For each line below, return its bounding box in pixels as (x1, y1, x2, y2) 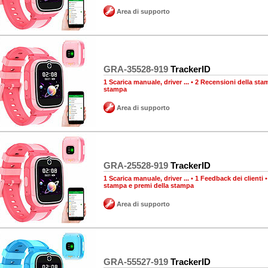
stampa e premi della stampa (103, 182, 194, 189)
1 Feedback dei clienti (195, 175, 263, 182)
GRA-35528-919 (103, 64, 168, 74)
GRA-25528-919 (103, 160, 168, 170)
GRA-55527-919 (103, 257, 168, 267)
